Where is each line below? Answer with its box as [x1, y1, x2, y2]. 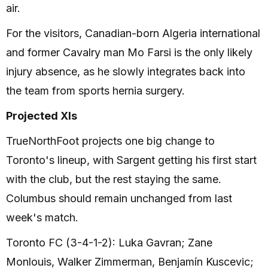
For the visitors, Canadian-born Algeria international [6, 27, 260, 39]
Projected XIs [6, 109, 77, 122]
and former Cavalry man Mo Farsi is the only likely [6, 46, 252, 59]
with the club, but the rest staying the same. [6, 173, 221, 185]
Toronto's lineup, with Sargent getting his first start [6, 154, 257, 166]
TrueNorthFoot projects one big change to [6, 135, 215, 147]
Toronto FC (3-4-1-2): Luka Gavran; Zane [6, 236, 212, 249]
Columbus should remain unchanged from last [6, 192, 232, 205]
